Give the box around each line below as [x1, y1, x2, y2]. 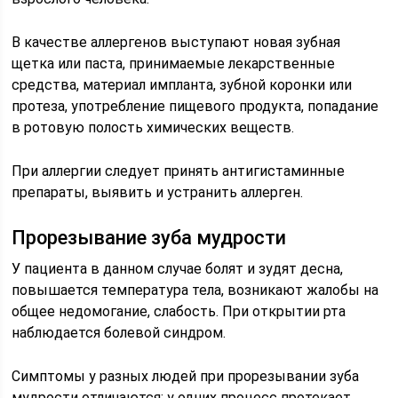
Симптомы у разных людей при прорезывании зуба [12, 368, 360, 385]
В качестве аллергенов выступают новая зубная [12, 34, 341, 51]
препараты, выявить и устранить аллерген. [12, 184, 304, 201]
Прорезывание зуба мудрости [12, 227, 287, 249]
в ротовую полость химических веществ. [12, 119, 295, 136]
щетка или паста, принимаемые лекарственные [12, 55, 336, 72]
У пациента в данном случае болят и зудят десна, [12, 260, 344, 277]
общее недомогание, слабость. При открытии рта [12, 303, 346, 320]
